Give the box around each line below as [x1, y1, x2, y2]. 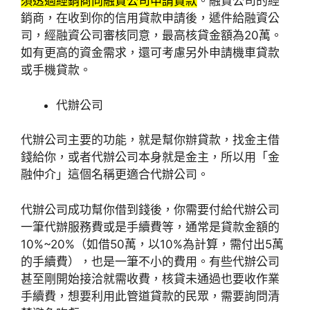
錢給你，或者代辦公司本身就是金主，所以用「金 [21, 150, 280, 165]
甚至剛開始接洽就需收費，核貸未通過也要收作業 [21, 271, 280, 286]
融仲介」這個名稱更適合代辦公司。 [21, 167, 209, 182]
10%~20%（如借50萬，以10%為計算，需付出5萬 [21, 237, 284, 251]
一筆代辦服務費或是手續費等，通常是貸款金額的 [21, 219, 280, 234]
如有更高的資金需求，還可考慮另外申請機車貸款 [21, 46, 280, 60]
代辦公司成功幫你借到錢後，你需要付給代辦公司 [21, 202, 280, 217]
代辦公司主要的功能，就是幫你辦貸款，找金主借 [21, 133, 280, 147]
